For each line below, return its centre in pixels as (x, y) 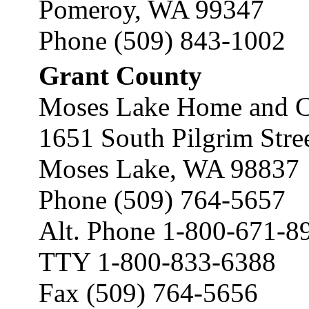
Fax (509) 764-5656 (148, 293)
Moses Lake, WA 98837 (169, 169)
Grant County (120, 76)
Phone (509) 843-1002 (162, 40)
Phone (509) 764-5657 (162, 200)
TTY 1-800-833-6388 (157, 262)
